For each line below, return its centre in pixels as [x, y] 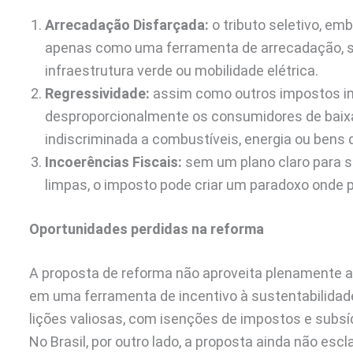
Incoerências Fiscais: [113, 162]
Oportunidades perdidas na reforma [147, 229]
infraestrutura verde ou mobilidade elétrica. [182, 70]
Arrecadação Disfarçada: [127, 24]
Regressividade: [97, 93]
